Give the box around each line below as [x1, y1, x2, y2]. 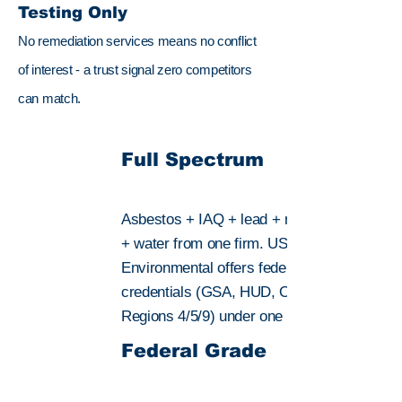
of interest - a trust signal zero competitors [18, 62, 252, 77]
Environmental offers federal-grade [121, 259, 344, 276]
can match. [18, 91, 81, 106]
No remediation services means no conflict [18, 33, 257, 48]
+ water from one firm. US [121, 235, 288, 252]
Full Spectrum [121, 149, 264, 170]
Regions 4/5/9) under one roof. [121, 308, 316, 325]
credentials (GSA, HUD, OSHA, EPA [121, 284, 356, 301]
